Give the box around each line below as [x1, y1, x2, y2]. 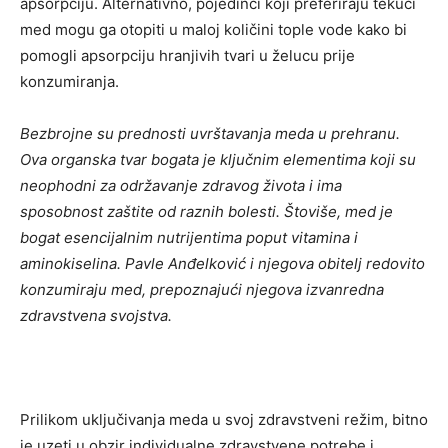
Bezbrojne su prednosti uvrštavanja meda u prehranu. [20, 123, 400, 143]
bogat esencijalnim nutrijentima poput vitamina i [20, 227, 358, 247]
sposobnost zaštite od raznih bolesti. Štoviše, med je [20, 201, 393, 221]
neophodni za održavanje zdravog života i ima [20, 175, 342, 195]
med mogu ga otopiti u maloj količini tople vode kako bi [20, 19, 407, 39]
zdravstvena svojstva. [20, 305, 172, 325]
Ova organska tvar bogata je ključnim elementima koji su [20, 149, 416, 169]
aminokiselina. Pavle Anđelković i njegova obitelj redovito [20, 253, 425, 273]
